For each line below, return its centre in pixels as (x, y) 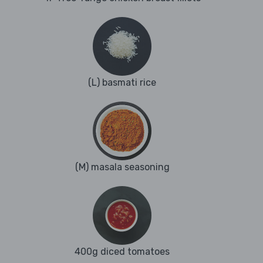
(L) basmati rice (122, 83)
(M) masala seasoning (122, 167)
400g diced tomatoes (122, 252)
